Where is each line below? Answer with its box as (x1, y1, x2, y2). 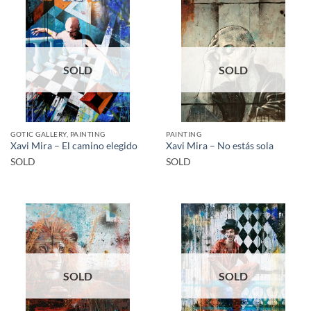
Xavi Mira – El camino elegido (10, 140, 137, 152)
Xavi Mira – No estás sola (166, 140, 274, 152)
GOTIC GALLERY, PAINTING (10, 129, 106, 138)
